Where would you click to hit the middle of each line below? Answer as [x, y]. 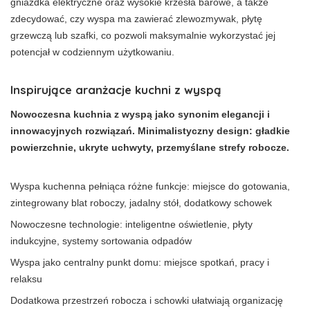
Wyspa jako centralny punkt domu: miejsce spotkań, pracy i [140, 262]
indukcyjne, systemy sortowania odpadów [101, 241]
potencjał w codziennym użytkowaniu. [92, 52]
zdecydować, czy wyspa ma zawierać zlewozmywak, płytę [136, 19]
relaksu [26, 279]
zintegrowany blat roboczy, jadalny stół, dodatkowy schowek [141, 203]
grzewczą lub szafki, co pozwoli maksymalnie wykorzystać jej [143, 35]
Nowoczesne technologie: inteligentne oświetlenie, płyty [131, 224]
